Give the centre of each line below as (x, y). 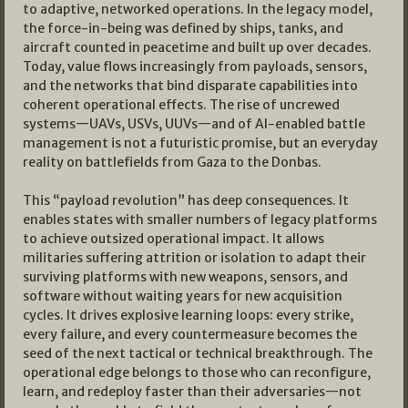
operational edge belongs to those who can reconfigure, (197, 373)
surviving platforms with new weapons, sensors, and (185, 277)
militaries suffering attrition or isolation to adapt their (194, 258)
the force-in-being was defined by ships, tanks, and (183, 29)
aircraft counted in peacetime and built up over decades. (197, 48)
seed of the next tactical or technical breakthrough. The (198, 354)
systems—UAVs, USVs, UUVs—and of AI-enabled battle (194, 124)
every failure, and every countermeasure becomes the (190, 335)
